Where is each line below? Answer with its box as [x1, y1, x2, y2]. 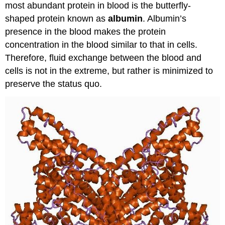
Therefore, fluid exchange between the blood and [5, 52, 202, 63]
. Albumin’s [143, 13, 187, 24]
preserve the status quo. [5, 78, 102, 89]
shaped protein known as [5, 13, 108, 24]
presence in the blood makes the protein [5, 26, 166, 37]
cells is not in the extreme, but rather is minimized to [5, 65, 213, 76]
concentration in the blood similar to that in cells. [5, 39, 198, 50]
